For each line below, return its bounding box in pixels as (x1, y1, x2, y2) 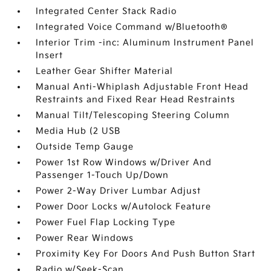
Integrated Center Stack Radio (36, 6, 177, 17)
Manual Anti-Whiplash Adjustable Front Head (36, 82, 249, 93)
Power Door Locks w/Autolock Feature (36, 201, 212, 212)
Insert (36, 50, 64, 61)
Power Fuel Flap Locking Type (36, 217, 176, 228)
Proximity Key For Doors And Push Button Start (36, 249, 256, 260)
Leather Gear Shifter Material (36, 66, 174, 77)
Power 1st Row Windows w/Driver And (36, 157, 212, 168)
